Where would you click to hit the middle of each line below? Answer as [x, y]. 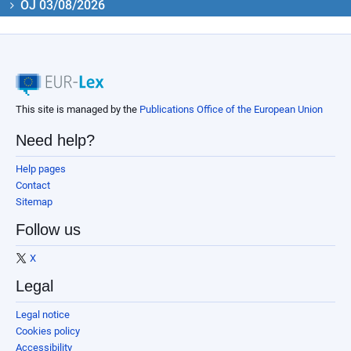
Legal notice [43, 314]
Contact [33, 185]
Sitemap [34, 201]
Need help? [55, 140]
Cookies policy [48, 331]
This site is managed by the [78, 109]
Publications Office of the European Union [231, 109]
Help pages [41, 168]
